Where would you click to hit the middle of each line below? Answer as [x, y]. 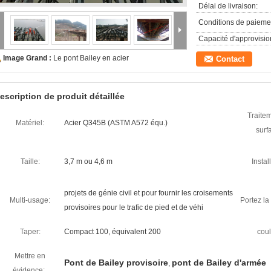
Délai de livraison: [228, 6]
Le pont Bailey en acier [91, 58]
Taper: [30, 232]
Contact [230, 59]
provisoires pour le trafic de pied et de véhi [134, 207]
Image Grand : [28, 58]
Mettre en [30, 256]
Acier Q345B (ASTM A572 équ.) [116, 123]
